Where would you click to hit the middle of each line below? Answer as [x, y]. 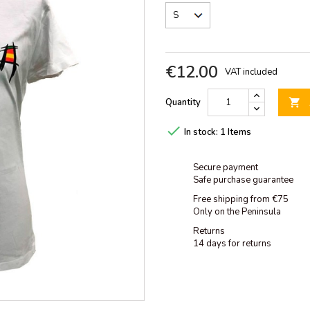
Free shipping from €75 [241, 200]
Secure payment [226, 168]
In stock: [201, 133]
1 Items [236, 133]
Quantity [183, 102]
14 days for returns [232, 244]
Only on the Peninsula [237, 212]
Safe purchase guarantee [243, 180]
